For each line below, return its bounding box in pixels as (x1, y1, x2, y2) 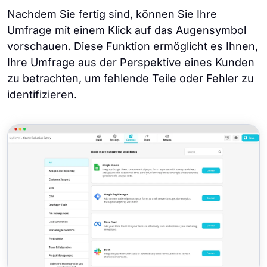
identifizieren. (7, 88, 77, 101)
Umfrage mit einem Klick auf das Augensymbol (7, 23, 246, 36)
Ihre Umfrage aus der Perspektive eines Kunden (7, 55, 254, 69)
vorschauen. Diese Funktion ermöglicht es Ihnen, (7, 39, 258, 52)
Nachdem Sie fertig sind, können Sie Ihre (7, 7, 217, 20)
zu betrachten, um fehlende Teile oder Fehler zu (7, 72, 254, 85)
